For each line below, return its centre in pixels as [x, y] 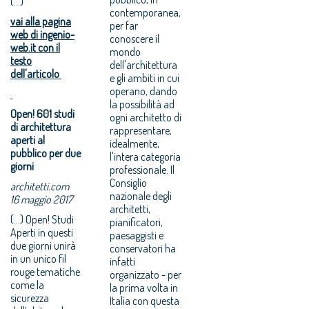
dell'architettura [144, 64]
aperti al [28, 140]
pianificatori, [137, 222]
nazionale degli [141, 196]
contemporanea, [146, 12]
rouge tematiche [45, 271]
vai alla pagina [41, 21]
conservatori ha [143, 248]
